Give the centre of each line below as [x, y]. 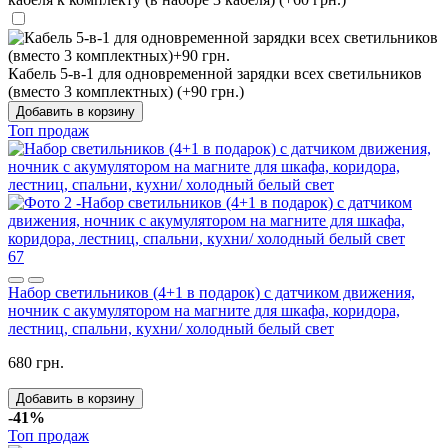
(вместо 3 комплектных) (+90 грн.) [126, 91]
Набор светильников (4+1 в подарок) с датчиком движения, [211, 292]
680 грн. [36, 362]
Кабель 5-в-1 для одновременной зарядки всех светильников [215, 73]
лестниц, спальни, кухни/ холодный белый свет [171, 328]
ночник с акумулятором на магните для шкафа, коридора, [204, 310]
